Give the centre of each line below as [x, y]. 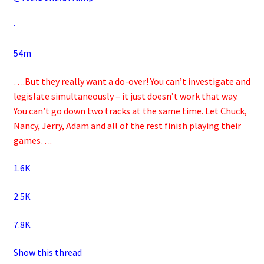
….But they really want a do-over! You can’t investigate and [132, 81]
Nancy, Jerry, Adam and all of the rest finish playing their [127, 125]
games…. [32, 140]
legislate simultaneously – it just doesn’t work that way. [126, 96]
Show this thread [47, 253]
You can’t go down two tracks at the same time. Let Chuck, [130, 110]
